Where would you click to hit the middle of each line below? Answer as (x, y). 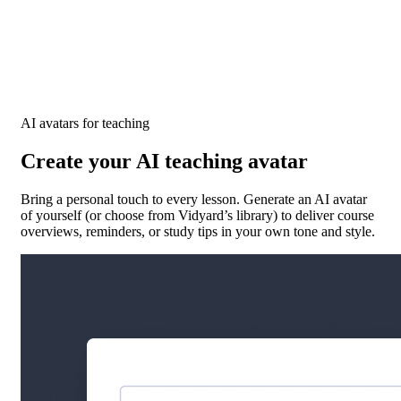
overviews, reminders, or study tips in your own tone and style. (198, 231)
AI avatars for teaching (85, 123)
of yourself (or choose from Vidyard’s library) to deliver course (197, 215)
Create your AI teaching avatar (164, 161)
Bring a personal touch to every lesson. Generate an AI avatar (194, 199)
